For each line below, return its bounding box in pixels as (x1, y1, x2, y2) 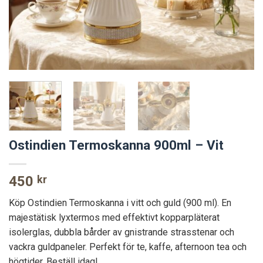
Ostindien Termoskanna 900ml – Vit (9, 137, 224, 153)
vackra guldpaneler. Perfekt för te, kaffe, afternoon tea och (9, 241, 247, 253)
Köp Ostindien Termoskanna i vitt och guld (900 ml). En (9, 197, 231, 209)
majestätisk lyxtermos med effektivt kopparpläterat (9, 212, 220, 224)
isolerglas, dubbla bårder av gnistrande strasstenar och (9, 227, 234, 238)
